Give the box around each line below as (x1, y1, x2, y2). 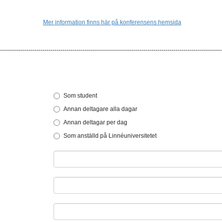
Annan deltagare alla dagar (63, 106, 138, 112)
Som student (63, 92, 98, 99)
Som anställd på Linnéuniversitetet (63, 132, 157, 139)
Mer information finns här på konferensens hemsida (43, 19, 181, 26)
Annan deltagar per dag (63, 119, 128, 126)
